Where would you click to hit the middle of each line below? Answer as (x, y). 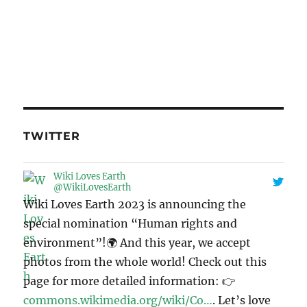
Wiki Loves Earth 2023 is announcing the (135, 205)
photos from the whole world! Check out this (145, 262)
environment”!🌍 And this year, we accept (137, 243)
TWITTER (52, 136)
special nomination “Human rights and (131, 224)
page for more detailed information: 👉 (130, 281)
